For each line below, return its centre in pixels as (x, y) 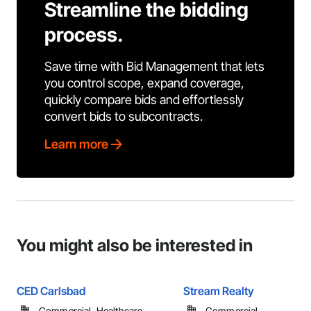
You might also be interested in (135, 245)
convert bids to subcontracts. (124, 116)
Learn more (76, 144)
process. (84, 35)
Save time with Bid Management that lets (154, 66)
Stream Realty (219, 291)
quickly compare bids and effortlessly (144, 100)
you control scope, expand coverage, (144, 83)
